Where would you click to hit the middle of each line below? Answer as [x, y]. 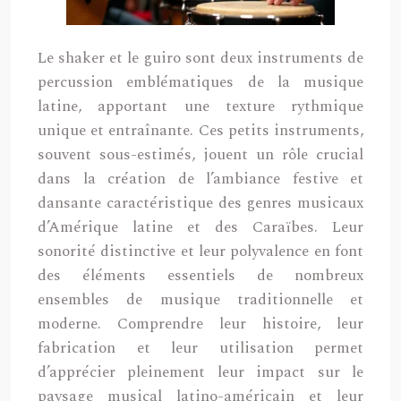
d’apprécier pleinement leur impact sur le [200, 372]
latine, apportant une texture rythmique [200, 107]
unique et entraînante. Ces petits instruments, [200, 131]
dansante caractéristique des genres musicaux [200, 203]
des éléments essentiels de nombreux [200, 276]
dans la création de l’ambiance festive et [200, 179]
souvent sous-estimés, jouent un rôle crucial [200, 155]
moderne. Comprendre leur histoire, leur [200, 324]
